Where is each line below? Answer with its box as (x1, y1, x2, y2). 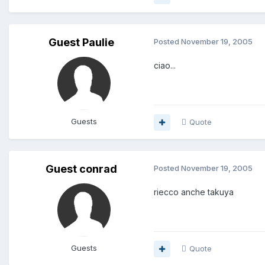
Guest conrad (46, 163, 117, 176)
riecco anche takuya (154, 187, 234, 198)
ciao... (154, 60, 176, 71)
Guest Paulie (49, 36, 114, 49)
